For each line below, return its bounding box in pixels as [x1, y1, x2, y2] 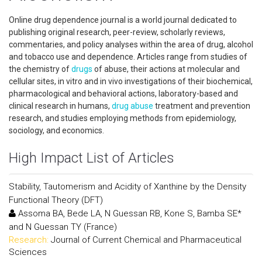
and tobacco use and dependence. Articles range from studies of [9, 52, 247, 61]
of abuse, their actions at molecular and [92, 64, 240, 74]
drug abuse [112, 101, 153, 111]
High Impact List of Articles [9, 150, 174, 166]
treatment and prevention [153, 101, 250, 111]
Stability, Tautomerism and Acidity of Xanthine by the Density [9, 181, 246, 192]
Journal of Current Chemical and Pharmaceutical [51, 235, 242, 245]
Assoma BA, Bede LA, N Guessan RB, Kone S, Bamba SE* [16, 208, 242, 219]
